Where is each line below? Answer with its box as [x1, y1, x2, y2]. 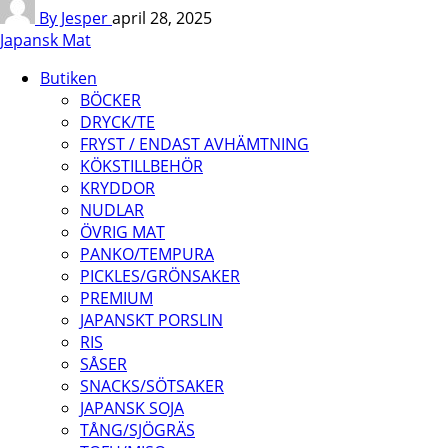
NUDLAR [80, 198, 144, 221]
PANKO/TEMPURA [80, 242, 214, 265]
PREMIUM [80, 286, 153, 309]
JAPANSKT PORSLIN [80, 308, 223, 331]
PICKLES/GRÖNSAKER [80, 264, 240, 287]
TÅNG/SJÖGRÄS [80, 418, 195, 441]
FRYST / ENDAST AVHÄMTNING [80, 132, 309, 155]
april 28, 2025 [112, 6, 212, 29]
